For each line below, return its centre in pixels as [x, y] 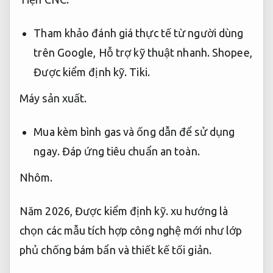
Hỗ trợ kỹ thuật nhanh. [154, 53]
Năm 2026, [47, 211]
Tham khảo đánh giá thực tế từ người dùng [139, 33]
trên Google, [66, 53]
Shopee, [231, 53]
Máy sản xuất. [53, 98]
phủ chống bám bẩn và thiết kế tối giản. [115, 250]
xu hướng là [198, 211]
